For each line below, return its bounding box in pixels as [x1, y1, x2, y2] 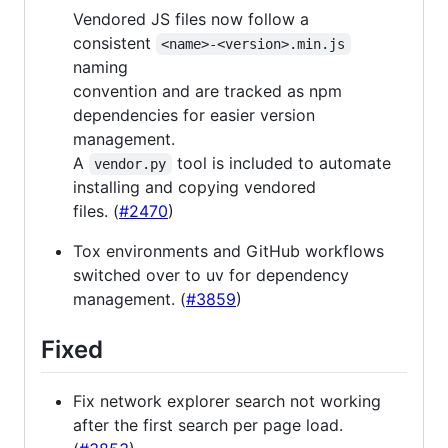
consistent [73, 32, 156, 53]
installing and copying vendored [73, 176, 316, 197]
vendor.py [94, 155, 167, 172]
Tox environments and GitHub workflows [73, 240, 384, 261]
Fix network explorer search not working [73, 391, 381, 412]
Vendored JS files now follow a [73, 8, 309, 29]
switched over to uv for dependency [73, 264, 349, 285]
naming [73, 56, 128, 77]
